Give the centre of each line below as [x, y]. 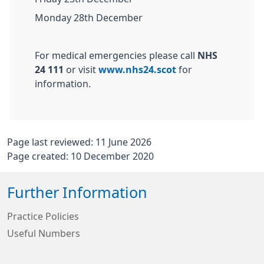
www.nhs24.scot [137, 70]
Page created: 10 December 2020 [80, 156]
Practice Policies [43, 216]
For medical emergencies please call [116, 55]
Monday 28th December [89, 18]
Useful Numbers [44, 233]
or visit [82, 70]
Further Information [77, 193]
